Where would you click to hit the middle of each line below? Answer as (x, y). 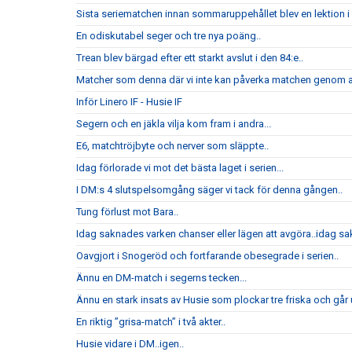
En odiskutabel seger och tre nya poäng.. (169, 36)
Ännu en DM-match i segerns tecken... (161, 278)
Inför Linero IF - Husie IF (129, 102)
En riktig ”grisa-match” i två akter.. (151, 322)
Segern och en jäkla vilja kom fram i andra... (174, 124)
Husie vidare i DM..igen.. (130, 344)
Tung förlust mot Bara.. (127, 212)
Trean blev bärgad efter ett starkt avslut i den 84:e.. (190, 58)
